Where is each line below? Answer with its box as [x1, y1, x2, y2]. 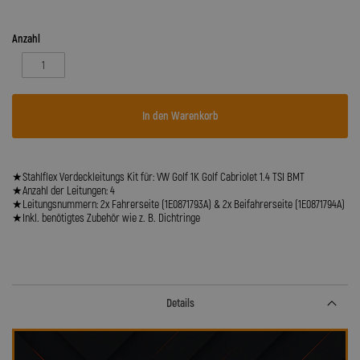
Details [166, 297, 194, 310]
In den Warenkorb [141, 109, 219, 123]
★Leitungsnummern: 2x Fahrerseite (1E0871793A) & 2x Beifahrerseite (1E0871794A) [12, 198, 345, 211]
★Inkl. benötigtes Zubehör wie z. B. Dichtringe [12, 211, 200, 225]
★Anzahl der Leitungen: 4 [12, 184, 115, 198]
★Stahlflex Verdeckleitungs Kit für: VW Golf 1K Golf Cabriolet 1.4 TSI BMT [12, 170, 305, 184]
